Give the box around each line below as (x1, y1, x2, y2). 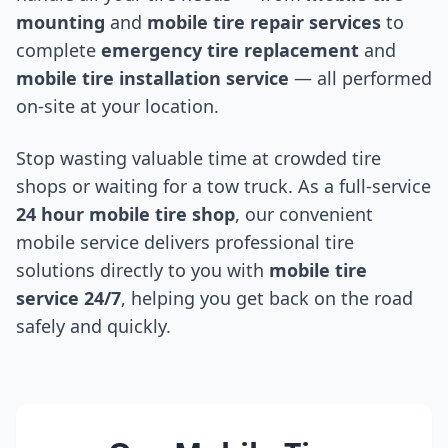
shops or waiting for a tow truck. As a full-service (16, 174, 431, 199)
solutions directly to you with (16, 258, 269, 283)
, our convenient (235, 202, 373, 227)
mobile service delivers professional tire (16, 230, 354, 255)
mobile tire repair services (142, 10, 381, 35)
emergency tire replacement (96, 38, 359, 63)
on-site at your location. (16, 94, 219, 119)
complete (16, 38, 96, 63)
